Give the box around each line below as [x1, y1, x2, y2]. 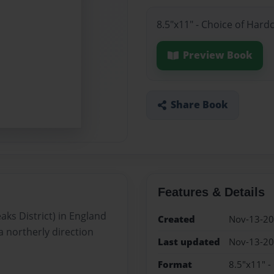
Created [157, 212, 195, 226]
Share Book [170, 98, 228, 112]
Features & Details [157, 185, 265, 199]
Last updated [157, 235, 220, 248]
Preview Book [182, 48, 253, 62]
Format [157, 258, 192, 272]
